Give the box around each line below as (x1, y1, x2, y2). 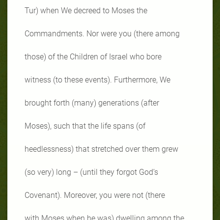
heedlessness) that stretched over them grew (25, 144, 178, 154)
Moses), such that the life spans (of (25, 121, 145, 131)
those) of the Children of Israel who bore (25, 52, 162, 61)
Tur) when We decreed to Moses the (25, 5, 147, 15)
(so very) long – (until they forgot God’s (25, 167, 158, 177)
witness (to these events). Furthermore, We (25, 75, 170, 84)
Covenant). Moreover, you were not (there (25, 190, 165, 200)
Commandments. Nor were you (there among (25, 28, 180, 38)
